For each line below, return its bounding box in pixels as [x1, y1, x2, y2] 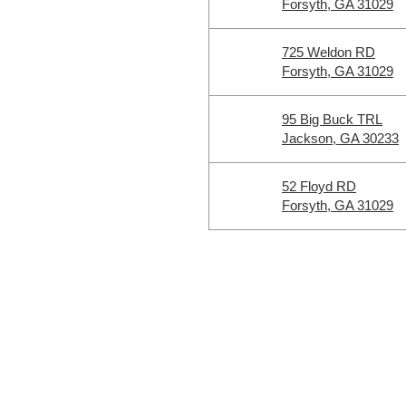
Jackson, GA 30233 [282, 130, 399, 146]
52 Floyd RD [282, 179, 356, 194]
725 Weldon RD [282, 44, 375, 60]
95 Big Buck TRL [282, 111, 382, 127]
